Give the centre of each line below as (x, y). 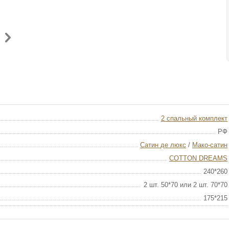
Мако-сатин (210, 145)
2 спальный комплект (194, 118)
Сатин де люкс (163, 145)
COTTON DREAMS (198, 158)
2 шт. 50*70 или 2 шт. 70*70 (186, 185)
